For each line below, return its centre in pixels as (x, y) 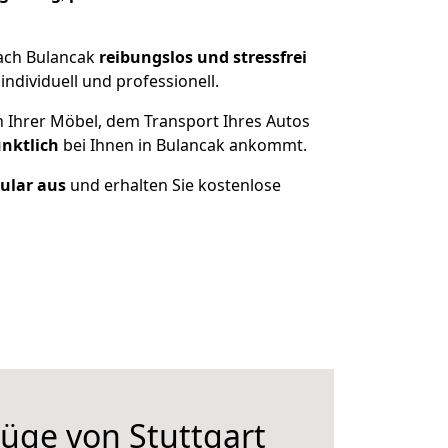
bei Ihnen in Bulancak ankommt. (183, 145)
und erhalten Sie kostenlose (173, 185)
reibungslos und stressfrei (202, 57)
